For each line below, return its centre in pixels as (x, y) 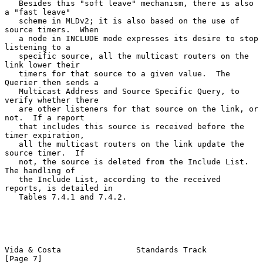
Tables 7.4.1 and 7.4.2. (12, 197)
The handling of (40, 170)
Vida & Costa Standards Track (106, 249)
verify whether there (52, 100)
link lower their (42, 65)
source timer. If (45, 153)
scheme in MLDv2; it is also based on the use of (12, 21)
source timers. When (52, 29)
